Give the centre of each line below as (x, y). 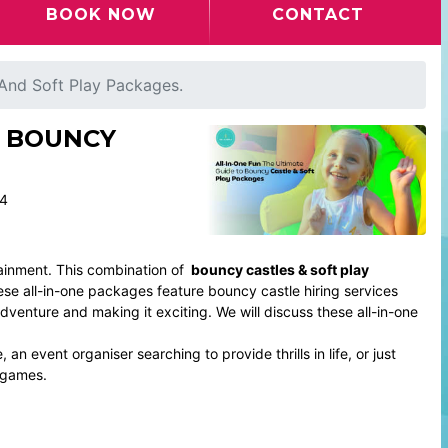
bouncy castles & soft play (279, 269)
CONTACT (318, 14)
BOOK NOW (101, 14)
